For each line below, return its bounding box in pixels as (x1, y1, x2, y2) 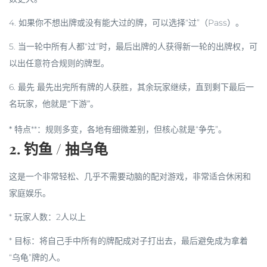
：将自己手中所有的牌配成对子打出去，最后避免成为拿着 (31, 235, 248, 246)
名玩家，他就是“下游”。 (9, 98, 98, 109)
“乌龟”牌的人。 (9, 252, 65, 263)
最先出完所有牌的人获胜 (37, 82, 129, 92)
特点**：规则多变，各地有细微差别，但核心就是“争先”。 (14, 124, 226, 135)
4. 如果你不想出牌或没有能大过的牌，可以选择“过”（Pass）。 (9, 17, 244, 28)
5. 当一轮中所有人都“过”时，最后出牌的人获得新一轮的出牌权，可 (9, 41, 257, 52)
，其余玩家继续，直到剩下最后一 (129, 82, 254, 92)
